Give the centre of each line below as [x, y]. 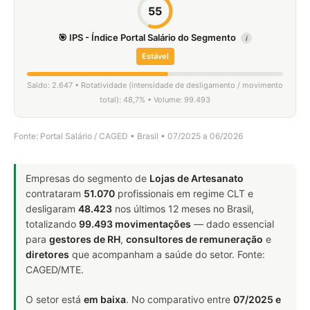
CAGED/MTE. [55, 270]
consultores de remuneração [194, 239]
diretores [47, 254]
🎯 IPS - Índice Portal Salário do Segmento [148, 37]
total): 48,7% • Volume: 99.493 [155, 100]
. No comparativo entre [180, 299]
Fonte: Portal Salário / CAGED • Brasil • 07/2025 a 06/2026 [128, 136]
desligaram [52, 209]
